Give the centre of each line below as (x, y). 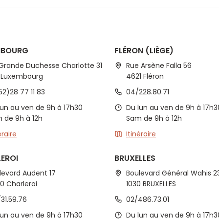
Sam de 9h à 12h (154, 118)
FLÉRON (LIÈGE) (144, 51)
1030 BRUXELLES (151, 184)
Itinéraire (141, 134)
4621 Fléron (145, 76)
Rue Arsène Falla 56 (159, 66)
